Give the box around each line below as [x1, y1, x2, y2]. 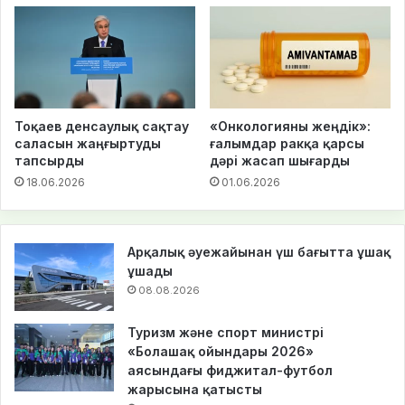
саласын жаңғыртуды [14, 135, 161, 151]
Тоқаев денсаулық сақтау [14, 118, 189, 134]
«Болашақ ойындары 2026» [127, 343, 314, 359]
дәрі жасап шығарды [210, 152, 350, 168]
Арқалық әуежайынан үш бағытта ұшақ [127, 243, 391, 259]
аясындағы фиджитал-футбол [127, 362, 333, 378]
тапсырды [14, 152, 84, 168]
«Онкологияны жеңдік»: [210, 118, 371, 134]
